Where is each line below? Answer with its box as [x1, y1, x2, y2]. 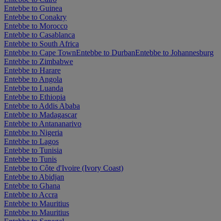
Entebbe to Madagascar [4, 110, 77, 119]
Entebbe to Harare [4, 66, 61, 75]
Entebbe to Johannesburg [135, 48, 214, 57]
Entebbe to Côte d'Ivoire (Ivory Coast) [4, 164, 123, 173]
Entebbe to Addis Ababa [4, 102, 80, 110]
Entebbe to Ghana [4, 182, 60, 190]
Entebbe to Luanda [4, 84, 63, 93]
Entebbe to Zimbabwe [4, 57, 73, 66]
